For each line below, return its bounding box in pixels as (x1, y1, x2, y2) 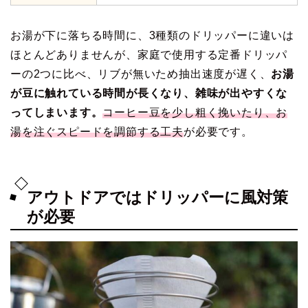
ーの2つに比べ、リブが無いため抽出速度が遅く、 (10, 67, 272, 80)
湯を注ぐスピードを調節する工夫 (10, 125, 184, 137)
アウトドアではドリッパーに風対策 (27, 188, 288, 207)
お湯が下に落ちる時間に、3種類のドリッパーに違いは (10, 29, 294, 41)
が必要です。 (184, 125, 253, 137)
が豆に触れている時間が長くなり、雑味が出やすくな (10, 87, 288, 99)
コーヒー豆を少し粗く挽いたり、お (102, 106, 288, 118)
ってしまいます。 (10, 106, 103, 118)
